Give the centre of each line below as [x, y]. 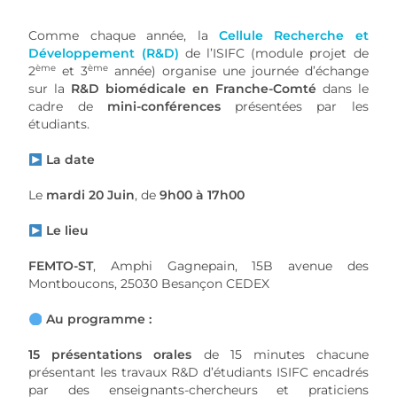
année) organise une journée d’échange [238, 71]
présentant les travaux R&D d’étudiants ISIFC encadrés [198, 373]
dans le [342, 89]
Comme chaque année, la [118, 36]
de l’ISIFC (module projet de [276, 54]
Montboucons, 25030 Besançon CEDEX [149, 284]
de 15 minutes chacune [280, 355]
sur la [50, 89]
